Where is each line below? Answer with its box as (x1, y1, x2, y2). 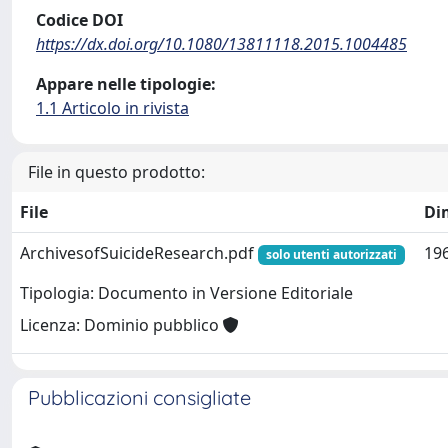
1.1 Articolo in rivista (36, 97, 189, 119)
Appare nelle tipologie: (36, 73, 216, 95)
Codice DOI (36, 9, 123, 31)
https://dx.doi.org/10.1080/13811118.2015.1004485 (36, 33, 407, 55)
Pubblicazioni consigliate (28, 385, 251, 410)
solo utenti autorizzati (265, 246, 397, 263)
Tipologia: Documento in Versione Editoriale (20, 282, 353, 305)
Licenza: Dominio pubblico (20, 314, 223, 337)
